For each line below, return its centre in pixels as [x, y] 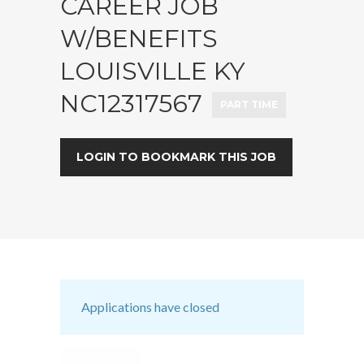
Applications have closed [150, 306]
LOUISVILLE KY [153, 71]
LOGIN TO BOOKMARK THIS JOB [176, 156]
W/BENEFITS [139, 38]
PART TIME [249, 104]
